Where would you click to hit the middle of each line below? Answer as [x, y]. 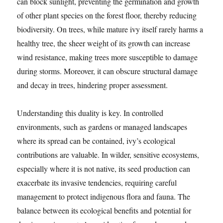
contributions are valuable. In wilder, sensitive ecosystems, [108, 155]
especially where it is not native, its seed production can [104, 169]
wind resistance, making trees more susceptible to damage [108, 57]
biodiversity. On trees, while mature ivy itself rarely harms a [110, 29]
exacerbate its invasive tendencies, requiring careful [97, 183]
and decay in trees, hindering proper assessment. [93, 85]
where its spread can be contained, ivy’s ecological [96, 141]
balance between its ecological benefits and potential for [104, 211]
